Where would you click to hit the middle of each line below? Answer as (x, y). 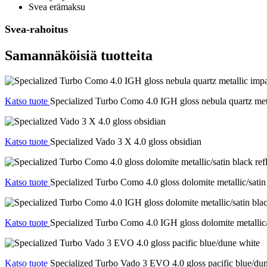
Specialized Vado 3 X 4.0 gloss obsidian (126, 141)
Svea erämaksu (57, 7)
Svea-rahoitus (36, 29)
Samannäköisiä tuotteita (79, 55)
